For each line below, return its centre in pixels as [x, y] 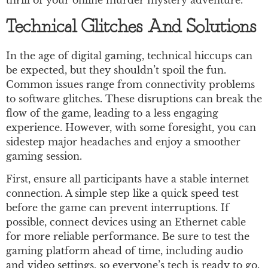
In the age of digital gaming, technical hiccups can [129, 55]
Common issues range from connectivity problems [130, 84]
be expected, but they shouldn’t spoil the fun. [116, 70]
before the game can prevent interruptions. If [118, 208]
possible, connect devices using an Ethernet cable [126, 222]
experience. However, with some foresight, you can [131, 127]
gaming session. [44, 156]
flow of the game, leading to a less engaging [112, 113]
